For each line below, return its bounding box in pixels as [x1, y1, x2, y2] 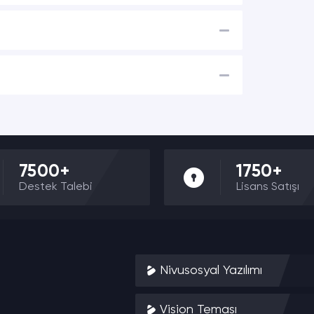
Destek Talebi [19, 181, 93, 193]
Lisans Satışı [236, 181, 299, 193]
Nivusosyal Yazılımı [160, 264, 262, 277]
